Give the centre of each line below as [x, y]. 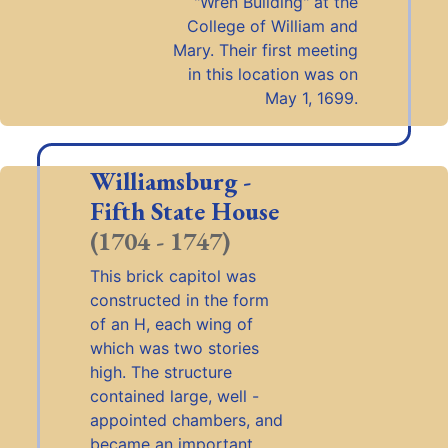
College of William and [273, 26]
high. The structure [160, 372]
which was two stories [174, 348]
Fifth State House [184, 211]
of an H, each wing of [171, 324]
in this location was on [273, 74]
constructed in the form [179, 300]
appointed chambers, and [186, 420]
